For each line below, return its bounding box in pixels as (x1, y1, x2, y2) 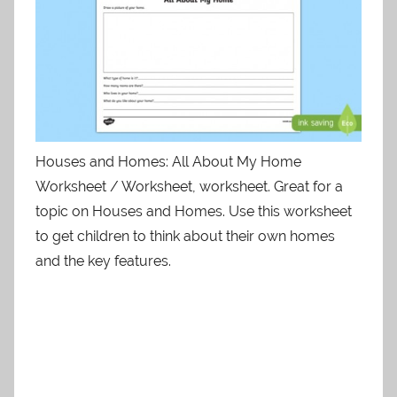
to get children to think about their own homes (35, 228, 335, 245)
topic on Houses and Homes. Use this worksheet (35, 203, 352, 221)
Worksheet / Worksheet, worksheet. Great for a (35, 178, 343, 196)
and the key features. (35, 253, 171, 270)
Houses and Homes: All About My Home (35, 153, 301, 171)
